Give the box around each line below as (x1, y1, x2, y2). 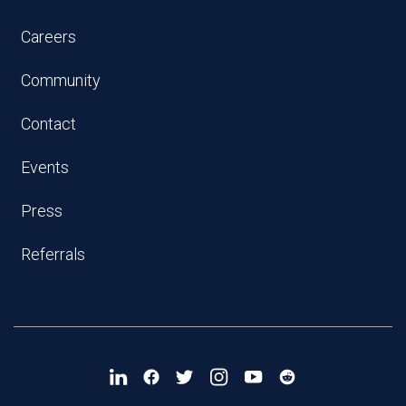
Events (21, 157, 69, 177)
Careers (21, 26, 76, 46)
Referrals (21, 244, 85, 264)
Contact (21, 113, 76, 133)
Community (21, 70, 101, 90)
